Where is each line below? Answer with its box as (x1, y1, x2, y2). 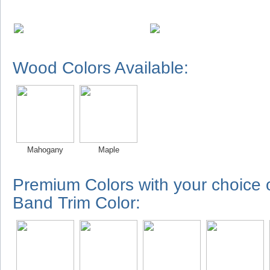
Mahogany (27, 145, 63, 154)
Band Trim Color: (13, 193, 140, 212)
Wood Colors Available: (13, 58, 189, 77)
